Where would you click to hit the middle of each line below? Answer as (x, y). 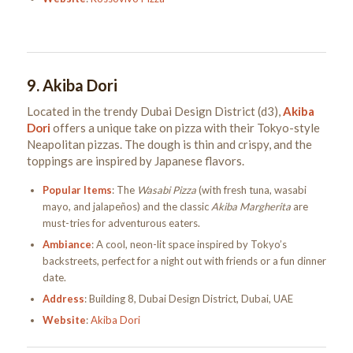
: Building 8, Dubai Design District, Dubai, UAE (188, 299)
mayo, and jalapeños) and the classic (126, 207)
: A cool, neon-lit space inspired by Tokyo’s (189, 245)
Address (63, 299)
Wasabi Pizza (166, 190)
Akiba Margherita (251, 207)
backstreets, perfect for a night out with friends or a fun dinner (184, 261)
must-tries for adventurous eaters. (121, 223)
